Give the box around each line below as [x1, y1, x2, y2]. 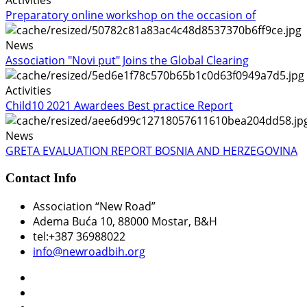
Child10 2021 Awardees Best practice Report [5, 97, 233, 113]
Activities [5, 82, 51, 98]
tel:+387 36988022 [33, 229, 125, 245]
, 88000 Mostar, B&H [112, 214, 217, 230]
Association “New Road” [33, 199, 156, 214]
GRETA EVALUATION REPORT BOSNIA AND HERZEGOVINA [5, 143, 297, 158]
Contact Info [5, 171, 77, 186]
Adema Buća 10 [33, 214, 112, 230]
